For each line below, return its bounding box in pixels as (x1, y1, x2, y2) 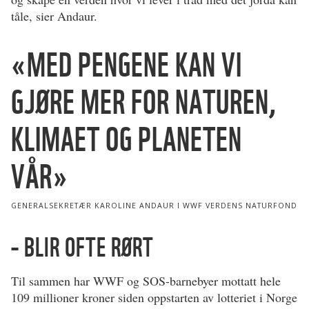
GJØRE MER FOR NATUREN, (11, 82, 276, 123)
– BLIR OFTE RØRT (11, 231, 154, 263)
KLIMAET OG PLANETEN (11, 119, 242, 160)
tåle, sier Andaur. (11, 8, 97, 25)
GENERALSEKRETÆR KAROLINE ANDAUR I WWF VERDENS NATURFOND (11, 201, 297, 211)
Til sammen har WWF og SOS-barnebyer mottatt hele (11, 272, 281, 290)
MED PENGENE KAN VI (27, 45, 242, 86)
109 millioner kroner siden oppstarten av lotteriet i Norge (11, 289, 297, 306)
